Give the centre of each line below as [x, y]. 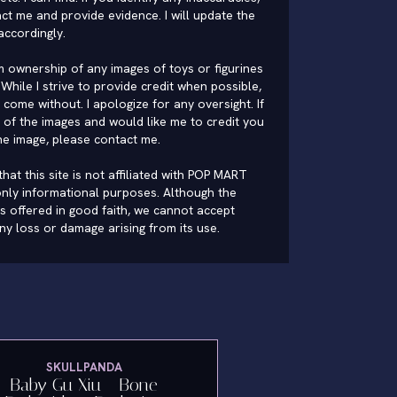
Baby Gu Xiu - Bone [84, 385]
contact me [126, 139]
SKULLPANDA [84, 367]
